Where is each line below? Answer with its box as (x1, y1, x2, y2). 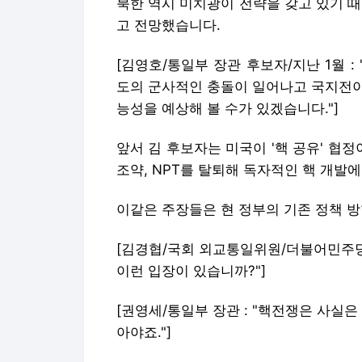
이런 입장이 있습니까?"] (116, 262, 266, 279)
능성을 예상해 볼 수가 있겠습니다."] (116, 99, 339, 116)
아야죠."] (116, 323, 171, 340)
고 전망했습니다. (116, 16, 221, 33)
